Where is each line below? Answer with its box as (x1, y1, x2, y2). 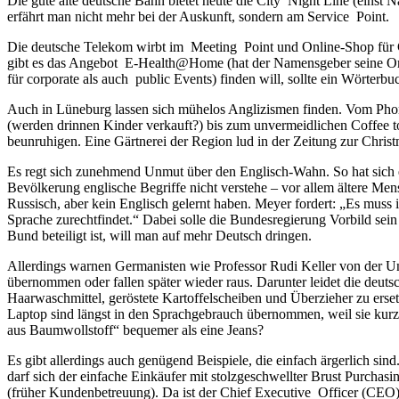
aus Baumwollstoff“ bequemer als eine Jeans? (7, 322, 264, 338)
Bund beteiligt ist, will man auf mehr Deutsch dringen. (7, 227, 312, 243)
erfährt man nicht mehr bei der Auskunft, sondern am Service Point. (7, 8, 389, 24)
